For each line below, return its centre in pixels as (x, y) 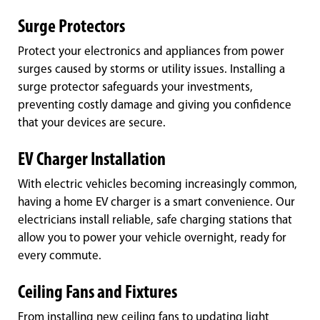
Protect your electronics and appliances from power (151, 52)
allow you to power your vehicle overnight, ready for (152, 239)
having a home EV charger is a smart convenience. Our (156, 203)
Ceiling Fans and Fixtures (97, 294)
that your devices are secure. (92, 124)
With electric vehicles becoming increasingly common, (157, 185)
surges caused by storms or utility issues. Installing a (151, 70)
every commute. (60, 256)
